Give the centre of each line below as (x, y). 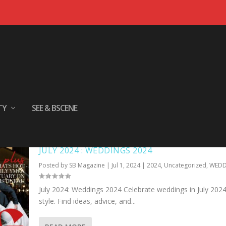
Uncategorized (185, 165)
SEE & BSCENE (55, 108)
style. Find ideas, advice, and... (87, 201)
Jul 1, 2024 (126, 165)
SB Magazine (87, 165)
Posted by (54, 165)
